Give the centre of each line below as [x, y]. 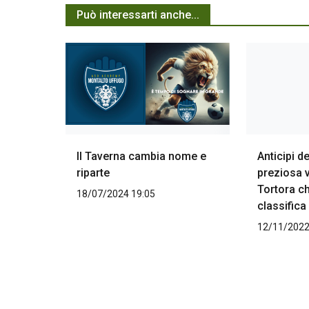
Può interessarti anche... [138, 15]
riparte [93, 173]
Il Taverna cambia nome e [141, 157]
